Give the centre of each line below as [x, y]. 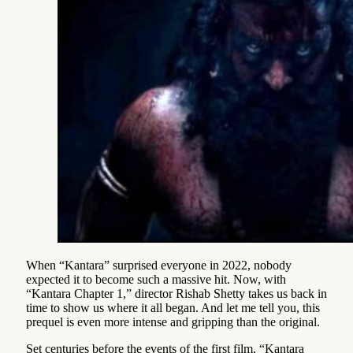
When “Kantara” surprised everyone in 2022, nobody [159, 265]
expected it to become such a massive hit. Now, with [156, 279]
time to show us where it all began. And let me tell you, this [173, 307]
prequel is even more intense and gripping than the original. [173, 321]
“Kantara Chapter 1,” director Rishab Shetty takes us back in [176, 293]
